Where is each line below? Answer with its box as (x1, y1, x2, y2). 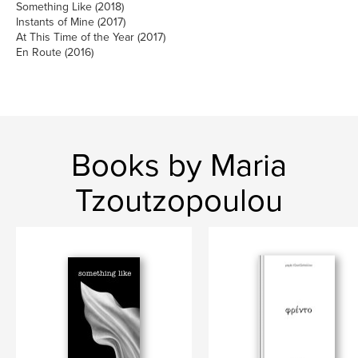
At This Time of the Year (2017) (16, 30, 165, 44)
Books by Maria (71, 146, 287, 185)
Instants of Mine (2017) (16, 15, 125, 29)
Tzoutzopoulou (75, 181, 283, 220)
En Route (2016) (16, 46, 93, 59)
